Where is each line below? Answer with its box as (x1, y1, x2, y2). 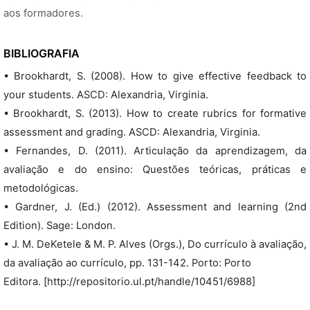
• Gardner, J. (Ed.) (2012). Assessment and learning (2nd (3, 201, 307, 213)
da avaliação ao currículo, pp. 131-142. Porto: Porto (3, 257, 251, 269)
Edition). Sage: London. (3, 219, 116, 232)
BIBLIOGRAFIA (3, 46, 80, 60)
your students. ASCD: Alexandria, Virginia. (3, 89, 208, 101)
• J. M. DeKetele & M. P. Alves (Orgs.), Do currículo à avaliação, (3, 238, 307, 250)
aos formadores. (3, 7, 83, 19)
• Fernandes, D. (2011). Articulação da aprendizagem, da (3, 145, 307, 157)
